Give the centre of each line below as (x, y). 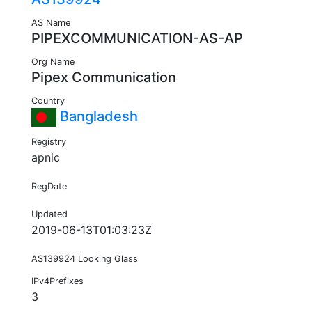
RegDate (49, 187)
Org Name (53, 62)
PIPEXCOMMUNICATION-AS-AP (137, 39)
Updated (49, 214)
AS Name (51, 23)
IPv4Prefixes (57, 281)
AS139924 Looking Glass (85, 259)
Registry (49, 142)
